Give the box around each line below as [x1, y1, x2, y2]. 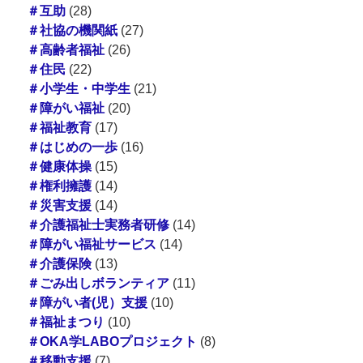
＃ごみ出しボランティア [26, 275, 169, 290]
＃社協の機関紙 [26, 23, 117, 37]
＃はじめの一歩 [26, 139, 117, 154]
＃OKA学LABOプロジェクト [26, 334, 197, 348]
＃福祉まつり [26, 314, 105, 329]
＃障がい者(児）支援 [26, 295, 147, 310]
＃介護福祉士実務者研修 [26, 217, 169, 232]
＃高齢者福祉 [26, 42, 105, 57]
